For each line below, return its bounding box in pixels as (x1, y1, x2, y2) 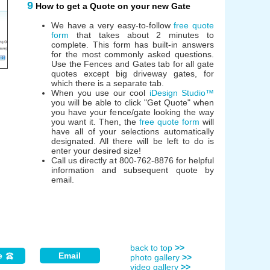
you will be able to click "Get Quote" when (51, 97, 214, 107)
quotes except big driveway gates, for (51, 68, 214, 78)
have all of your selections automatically (51, 126, 214, 136)
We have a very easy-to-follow (51, 20, 174, 30)
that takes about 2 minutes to (69, 30, 214, 40)
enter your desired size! (51, 145, 141, 155)
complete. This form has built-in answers (51, 39, 214, 49)
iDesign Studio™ (149, 87, 214, 98)
